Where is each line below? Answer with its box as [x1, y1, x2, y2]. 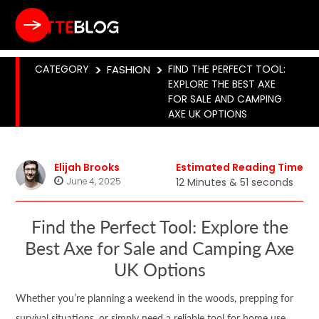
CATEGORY [35, 62, 90, 76]
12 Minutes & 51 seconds [175, 175, 293, 189]
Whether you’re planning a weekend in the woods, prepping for [16, 292, 294, 304]
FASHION [107, 62, 151, 77]
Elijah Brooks [54, 160, 120, 174]
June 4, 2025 [67, 175, 122, 187]
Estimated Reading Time [175, 160, 303, 174]
